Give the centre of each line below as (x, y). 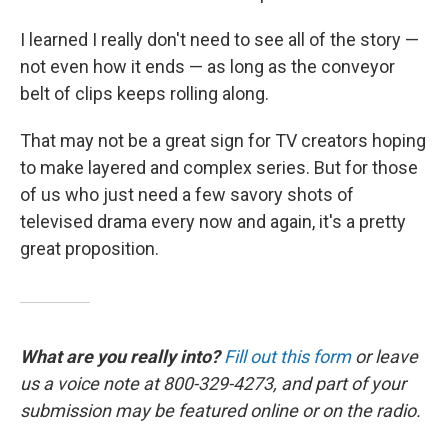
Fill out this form (287, 356)
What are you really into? (122, 356)
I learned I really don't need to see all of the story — (219, 39)
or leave (384, 356)
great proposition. (89, 248)
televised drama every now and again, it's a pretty (213, 221)
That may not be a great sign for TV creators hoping (223, 140)
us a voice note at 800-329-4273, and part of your (213, 383)
